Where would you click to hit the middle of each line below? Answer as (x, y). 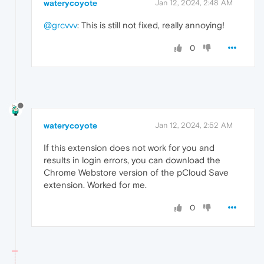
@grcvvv (60, 25)
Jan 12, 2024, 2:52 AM (194, 125)
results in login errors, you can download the (132, 160)
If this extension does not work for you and (129, 147)
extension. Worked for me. (95, 184)
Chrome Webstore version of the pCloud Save (136, 172)
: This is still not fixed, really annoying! (151, 25)
